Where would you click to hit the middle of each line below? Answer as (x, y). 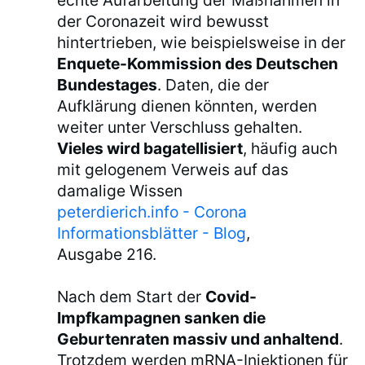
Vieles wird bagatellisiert (150, 149)
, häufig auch (290, 149)
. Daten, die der (213, 85)
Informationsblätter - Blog (152, 233)
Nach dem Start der (132, 297)
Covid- (231, 297)
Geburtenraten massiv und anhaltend (198, 339)
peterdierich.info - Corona (152, 212)
